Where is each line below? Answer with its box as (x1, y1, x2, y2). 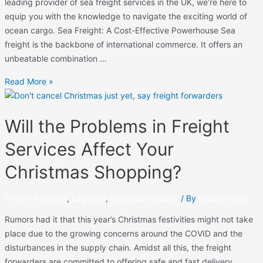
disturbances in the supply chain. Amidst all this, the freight (4, 242, 231, 253)
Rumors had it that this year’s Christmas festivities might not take (4, 214, 253, 225)
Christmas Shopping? (4, 161, 181, 183)
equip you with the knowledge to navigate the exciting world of (4, 11, 247, 21)
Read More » (4, 76, 53, 87)
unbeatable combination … (4, 53, 107, 63)
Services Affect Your (4, 139, 174, 160)
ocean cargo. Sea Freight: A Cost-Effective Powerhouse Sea (4, 25, 235, 35)
